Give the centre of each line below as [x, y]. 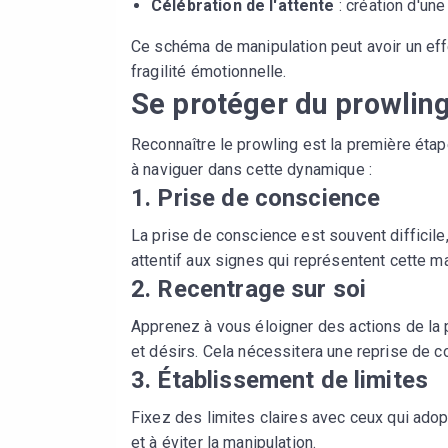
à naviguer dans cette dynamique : [251, 169]
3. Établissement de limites [280, 379]
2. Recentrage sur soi [249, 288]
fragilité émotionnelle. [209, 71]
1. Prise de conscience [256, 197]
